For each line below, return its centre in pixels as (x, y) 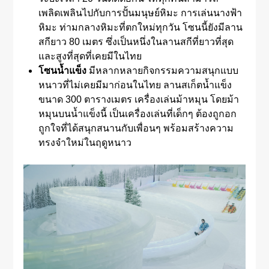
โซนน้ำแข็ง (62, 70)
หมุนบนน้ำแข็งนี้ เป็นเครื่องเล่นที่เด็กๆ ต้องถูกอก (137, 113)
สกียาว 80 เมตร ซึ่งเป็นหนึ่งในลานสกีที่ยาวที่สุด (136, 41)
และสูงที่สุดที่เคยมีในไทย (90, 56)
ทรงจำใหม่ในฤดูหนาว (85, 142)
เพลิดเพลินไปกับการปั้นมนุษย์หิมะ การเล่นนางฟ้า (140, 13)
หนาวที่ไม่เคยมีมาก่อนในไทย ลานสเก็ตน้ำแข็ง (135, 85)
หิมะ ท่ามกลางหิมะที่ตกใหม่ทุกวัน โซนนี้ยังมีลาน (140, 27)
